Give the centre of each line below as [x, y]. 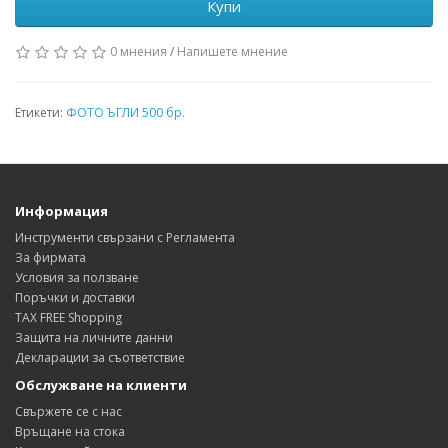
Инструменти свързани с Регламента [125, 238]
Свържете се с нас [68, 412]
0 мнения [138, 52]
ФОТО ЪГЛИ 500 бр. [125, 113]
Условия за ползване [77, 278]
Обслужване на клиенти [101, 385]
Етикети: [40, 113]
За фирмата [50, 258]
